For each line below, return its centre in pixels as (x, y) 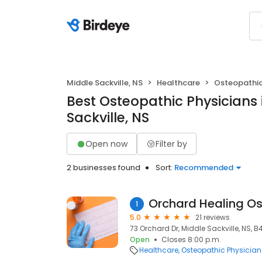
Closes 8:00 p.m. (191, 239)
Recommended (204, 168)
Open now (106, 144)
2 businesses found (104, 168)
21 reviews (213, 217)
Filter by (171, 144)
